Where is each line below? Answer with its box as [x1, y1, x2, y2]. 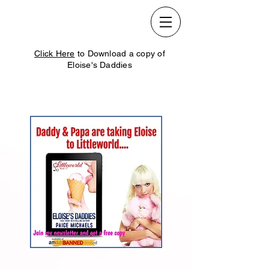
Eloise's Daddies [67, 60, 132, 70]
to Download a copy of [74, 49, 165, 58]
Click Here [34, 49, 75, 58]
